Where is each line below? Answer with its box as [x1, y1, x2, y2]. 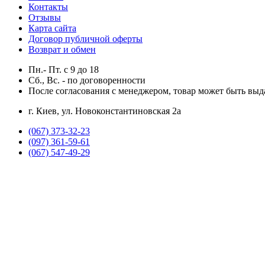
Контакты [28, 1, 68, 12]
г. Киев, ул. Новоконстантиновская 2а [28, 105, 181, 116]
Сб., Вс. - [28, 75, 67, 85]
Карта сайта [28, 22, 76, 33]
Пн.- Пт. [28, 64, 64, 75]
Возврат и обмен [28, 44, 96, 54]
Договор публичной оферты [28, 33, 143, 44]
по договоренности [67, 75, 146, 85]
